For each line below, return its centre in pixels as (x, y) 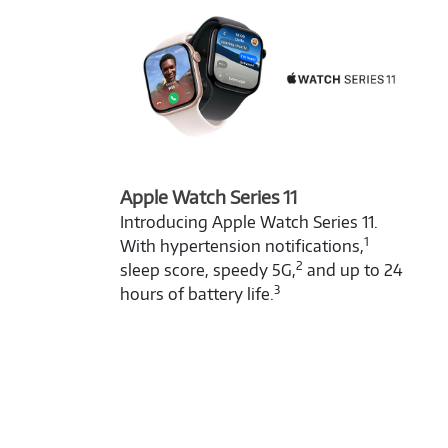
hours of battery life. (197, 294)
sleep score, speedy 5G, (208, 270)
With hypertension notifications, (242, 246)
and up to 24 (353, 270)
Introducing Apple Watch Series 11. (249, 222)
